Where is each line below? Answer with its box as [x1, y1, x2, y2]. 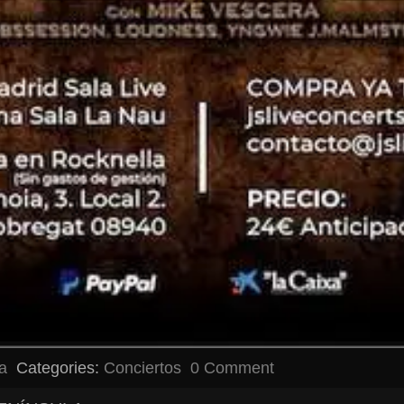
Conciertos [104, 358, 181, 377]
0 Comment [190, 358, 274, 377]
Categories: [16, 358, 104, 377]
